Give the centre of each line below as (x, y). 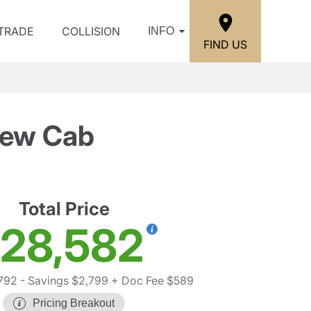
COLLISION (91, 31)
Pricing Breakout (74, 303)
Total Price (64, 209)
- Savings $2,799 (62, 280)
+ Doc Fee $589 (151, 280)
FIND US (225, 44)
